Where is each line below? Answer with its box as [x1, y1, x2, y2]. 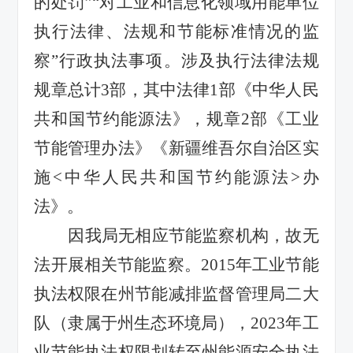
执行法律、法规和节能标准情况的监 [34, 21, 319, 41]
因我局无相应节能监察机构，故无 [68, 225, 319, 245]
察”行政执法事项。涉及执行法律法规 [34, 50, 319, 70]
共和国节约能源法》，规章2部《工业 [34, 109, 319, 128]
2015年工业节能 [200, 255, 319, 274]
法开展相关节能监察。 [34, 255, 201, 274]
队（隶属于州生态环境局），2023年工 [34, 313, 319, 333]
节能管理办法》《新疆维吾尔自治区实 [34, 138, 319, 158]
